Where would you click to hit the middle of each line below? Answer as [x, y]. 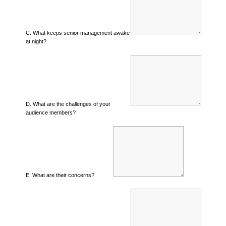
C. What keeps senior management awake [77, 33]
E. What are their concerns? [60, 175]
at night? [36, 41]
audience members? [50, 112]
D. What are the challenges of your [68, 104]
